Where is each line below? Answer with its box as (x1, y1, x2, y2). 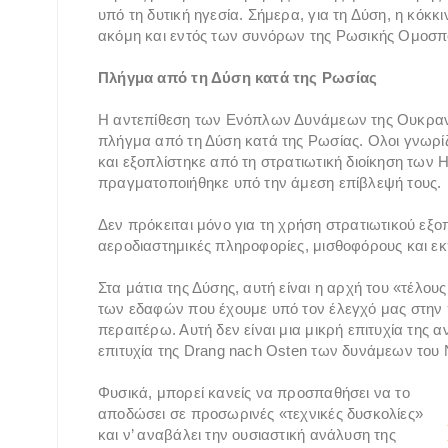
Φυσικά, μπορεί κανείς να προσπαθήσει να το (98, 383, 410, 401)
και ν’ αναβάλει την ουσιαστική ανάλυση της (98, 425, 396, 443)
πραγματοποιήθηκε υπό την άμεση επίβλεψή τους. (98, 173, 442, 191)
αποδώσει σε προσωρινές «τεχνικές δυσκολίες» (98, 404, 424, 422)
